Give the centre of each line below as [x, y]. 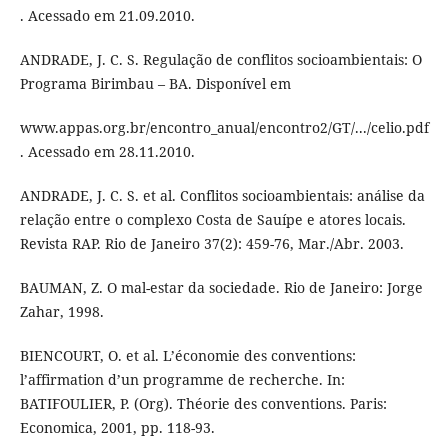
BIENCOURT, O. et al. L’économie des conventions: [187, 356]
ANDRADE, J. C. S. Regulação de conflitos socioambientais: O [220, 60]
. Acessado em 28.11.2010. [107, 152]
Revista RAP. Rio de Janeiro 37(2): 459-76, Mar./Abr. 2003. [211, 244]
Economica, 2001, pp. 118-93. [117, 428]
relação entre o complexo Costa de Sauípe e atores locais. [212, 220]
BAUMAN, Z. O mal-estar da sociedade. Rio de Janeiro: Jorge [221, 288]
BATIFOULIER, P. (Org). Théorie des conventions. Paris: [203, 404]
